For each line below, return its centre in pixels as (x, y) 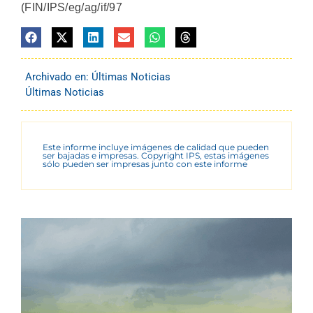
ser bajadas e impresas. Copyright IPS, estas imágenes (156, 155)
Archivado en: (58, 77)
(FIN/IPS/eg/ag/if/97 (72, 8)
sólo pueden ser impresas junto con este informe (145, 163)
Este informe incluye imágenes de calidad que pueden (156, 147)
